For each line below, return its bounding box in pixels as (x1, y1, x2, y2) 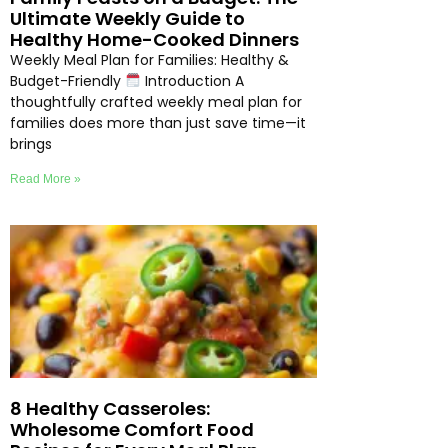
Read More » (10, 172, 81, 187)
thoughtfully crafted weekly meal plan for (10, 92, 302, 113)
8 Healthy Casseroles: (10, 396, 210, 422)
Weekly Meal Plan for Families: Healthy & (10, 50, 289, 71)
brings (10, 134, 52, 155)
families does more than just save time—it (10, 113, 306, 134)
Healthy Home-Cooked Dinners (10, 27, 299, 53)
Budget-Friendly (10, 71, 125, 92)
